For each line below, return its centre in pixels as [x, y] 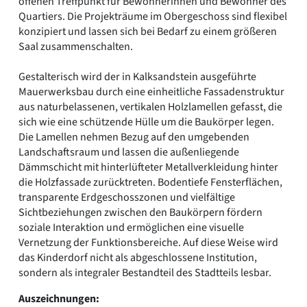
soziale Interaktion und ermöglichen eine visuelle [131, 228]
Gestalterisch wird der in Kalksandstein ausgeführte [137, 77]
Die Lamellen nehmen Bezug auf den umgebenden [134, 137]
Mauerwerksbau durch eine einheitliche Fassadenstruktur [151, 92]
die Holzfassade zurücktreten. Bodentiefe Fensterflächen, [150, 183]
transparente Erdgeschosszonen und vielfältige [127, 198]
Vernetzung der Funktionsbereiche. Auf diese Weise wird [148, 243]
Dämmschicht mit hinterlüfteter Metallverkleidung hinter [148, 168]
